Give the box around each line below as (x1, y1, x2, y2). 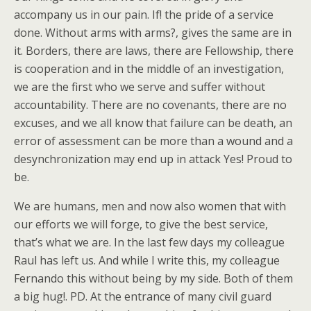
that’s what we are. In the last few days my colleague (14, 235, 285, 250)
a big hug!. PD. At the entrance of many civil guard (14, 289, 271, 304)
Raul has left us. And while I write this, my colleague (14, 253, 280, 268)
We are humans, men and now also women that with (14, 199, 286, 214)
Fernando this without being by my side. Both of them (14, 271, 293, 286)
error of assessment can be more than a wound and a (14, 133, 293, 149)
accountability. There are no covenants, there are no (14, 97, 287, 112)
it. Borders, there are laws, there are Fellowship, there (14, 43, 294, 58)
